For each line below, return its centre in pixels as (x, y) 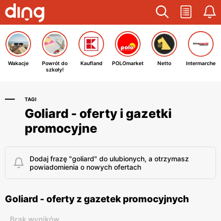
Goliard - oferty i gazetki (98, 113)
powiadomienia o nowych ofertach (85, 167)
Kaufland (91, 63)
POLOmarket (128, 63)
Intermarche (201, 63)
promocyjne (61, 128)
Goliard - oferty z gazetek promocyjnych (97, 199)
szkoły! (55, 70)
